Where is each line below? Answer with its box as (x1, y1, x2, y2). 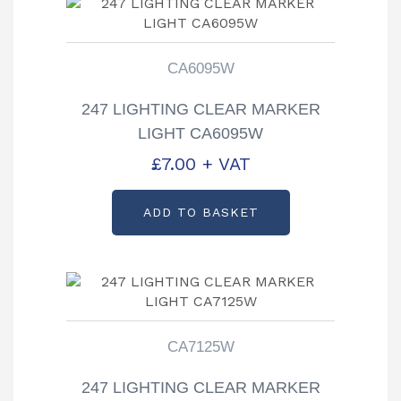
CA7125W (166, 337, 235, 355)
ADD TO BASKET (142, 204, 259, 219)
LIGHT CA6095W (138, 124, 263, 143)
